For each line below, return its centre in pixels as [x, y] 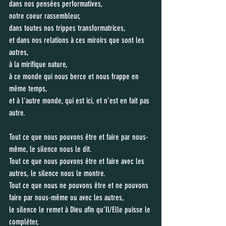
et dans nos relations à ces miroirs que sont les [78, 40]
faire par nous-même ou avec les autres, [67, 197]
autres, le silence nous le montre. [57, 173]
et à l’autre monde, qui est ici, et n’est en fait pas [80, 101]
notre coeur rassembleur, [46, 16]
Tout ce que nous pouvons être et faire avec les [78, 161]
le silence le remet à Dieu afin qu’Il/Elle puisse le [81, 210]
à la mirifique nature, [39, 64]
